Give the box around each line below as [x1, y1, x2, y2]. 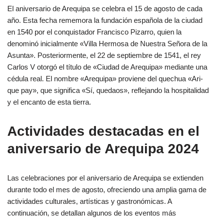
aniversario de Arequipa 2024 [7, 141, 199, 156]
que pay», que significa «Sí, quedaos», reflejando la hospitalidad [7, 86, 209, 94]
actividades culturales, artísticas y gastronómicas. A [7, 197, 172, 205]
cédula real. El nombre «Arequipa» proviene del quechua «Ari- [7, 74, 203, 83]
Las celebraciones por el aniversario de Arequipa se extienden [7, 173, 203, 182]
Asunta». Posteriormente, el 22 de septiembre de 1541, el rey [7, 51, 201, 59]
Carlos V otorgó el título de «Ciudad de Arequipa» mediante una [7, 62, 207, 71]
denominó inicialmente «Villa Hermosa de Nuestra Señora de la [7, 39, 207, 48]
